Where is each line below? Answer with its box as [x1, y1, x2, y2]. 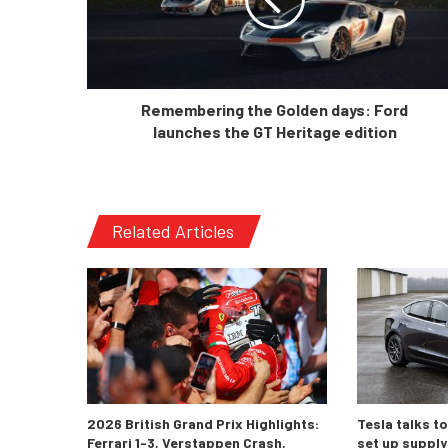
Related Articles [112, 220, 234, 243]
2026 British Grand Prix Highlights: [87, 414, 319, 432]
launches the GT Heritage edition [152, 122, 397, 142]
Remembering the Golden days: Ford [141, 100, 408, 120]
